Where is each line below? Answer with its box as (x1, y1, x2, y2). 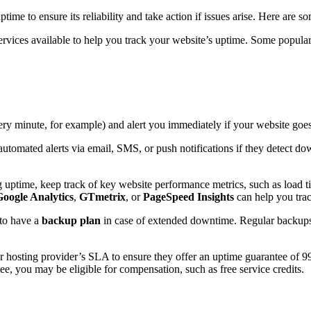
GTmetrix (79, 191, 126, 203)
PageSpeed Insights (143, 191, 234, 203)
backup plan (42, 215, 101, 227)
